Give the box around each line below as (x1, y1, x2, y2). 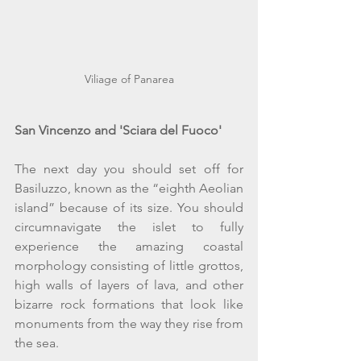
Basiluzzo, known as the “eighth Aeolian (15, 180, 243, 196)
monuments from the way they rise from (15, 315, 243, 331)
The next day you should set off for (15, 160, 243, 176)
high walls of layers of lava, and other (15, 276, 243, 293)
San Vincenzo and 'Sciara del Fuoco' (15, 122, 222, 138)
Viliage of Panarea (84, 71, 174, 86)
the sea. (15, 334, 59, 351)
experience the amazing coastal (15, 238, 243, 254)
